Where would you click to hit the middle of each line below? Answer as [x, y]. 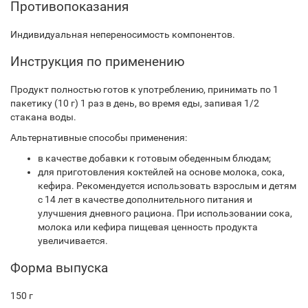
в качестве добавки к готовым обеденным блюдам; [154, 158]
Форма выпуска [59, 268]
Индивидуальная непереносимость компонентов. [123, 34]
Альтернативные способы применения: [99, 137]
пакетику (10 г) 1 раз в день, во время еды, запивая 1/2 [135, 103]
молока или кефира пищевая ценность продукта [148, 227]
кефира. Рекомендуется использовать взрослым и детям [167, 186]
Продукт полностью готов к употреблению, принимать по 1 [144, 89]
